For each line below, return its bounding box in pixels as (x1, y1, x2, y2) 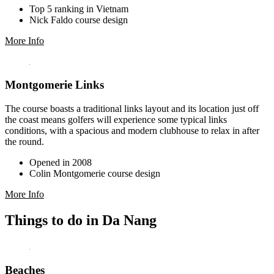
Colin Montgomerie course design (29, 168, 160, 179)
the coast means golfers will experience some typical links (5, 114, 227, 125)
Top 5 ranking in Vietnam (29, 3, 128, 14)
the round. (5, 136, 44, 147)
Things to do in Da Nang (5, 212, 157, 229)
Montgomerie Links (5, 78, 104, 92)
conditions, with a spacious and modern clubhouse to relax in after (5, 125, 259, 136)
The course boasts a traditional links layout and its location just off (5, 103, 259, 114)
